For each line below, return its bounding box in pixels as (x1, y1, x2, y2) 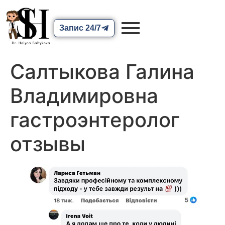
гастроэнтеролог (10, 107, 180, 133)
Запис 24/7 (59, 23, 101, 32)
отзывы (10, 132, 85, 157)
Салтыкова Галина (10, 59, 194, 84)
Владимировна (10, 83, 158, 108)
